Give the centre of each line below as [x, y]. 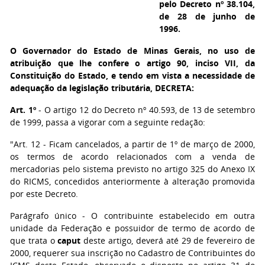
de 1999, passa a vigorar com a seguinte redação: [108, 122]
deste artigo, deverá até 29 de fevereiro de [168, 240]
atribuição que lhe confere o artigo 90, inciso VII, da [132, 63]
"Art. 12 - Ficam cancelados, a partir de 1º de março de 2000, [132, 144]
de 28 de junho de [207, 16]
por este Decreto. [44, 194]
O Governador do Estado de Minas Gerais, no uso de [132, 51]
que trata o [34, 240]
